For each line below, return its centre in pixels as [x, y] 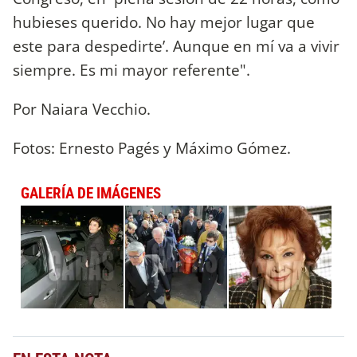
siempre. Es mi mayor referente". [131, 69]
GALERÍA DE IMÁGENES [91, 194]
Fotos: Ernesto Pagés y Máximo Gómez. [152, 148]
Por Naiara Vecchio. [82, 108]
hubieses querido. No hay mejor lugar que [164, 22]
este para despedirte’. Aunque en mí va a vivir [176, 45]
